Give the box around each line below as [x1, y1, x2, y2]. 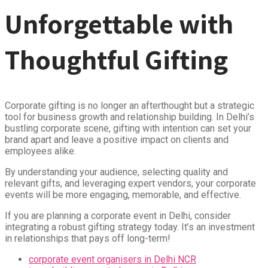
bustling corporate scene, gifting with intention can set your [5, 123, 251, 135]
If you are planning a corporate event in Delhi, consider [5, 210, 231, 222]
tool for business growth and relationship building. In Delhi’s [5, 111, 254, 123]
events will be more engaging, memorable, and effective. [5, 189, 241, 201]
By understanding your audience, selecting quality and [5, 166, 228, 178]
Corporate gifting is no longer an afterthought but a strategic [5, 100, 254, 112]
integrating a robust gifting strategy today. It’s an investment [5, 221, 255, 233]
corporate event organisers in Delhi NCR [29, 254, 196, 266]
